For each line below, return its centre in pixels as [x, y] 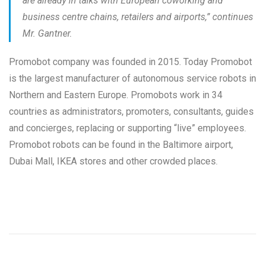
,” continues [229, 17]
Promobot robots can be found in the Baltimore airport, [121, 145]
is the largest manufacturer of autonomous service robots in [132, 79]
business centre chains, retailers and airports [114, 17]
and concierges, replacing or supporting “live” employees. [127, 128]
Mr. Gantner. [47, 34]
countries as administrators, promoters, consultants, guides [131, 112]
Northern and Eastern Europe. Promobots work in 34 [116, 95]
